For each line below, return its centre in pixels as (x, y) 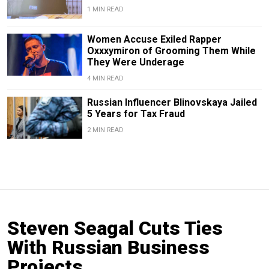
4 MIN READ (105, 78)
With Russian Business (108, 247)
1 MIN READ (105, 10)
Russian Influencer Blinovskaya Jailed (172, 102)
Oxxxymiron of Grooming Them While (171, 50)
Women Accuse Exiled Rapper (154, 39)
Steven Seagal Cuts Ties (115, 228)
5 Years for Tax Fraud (136, 113)
